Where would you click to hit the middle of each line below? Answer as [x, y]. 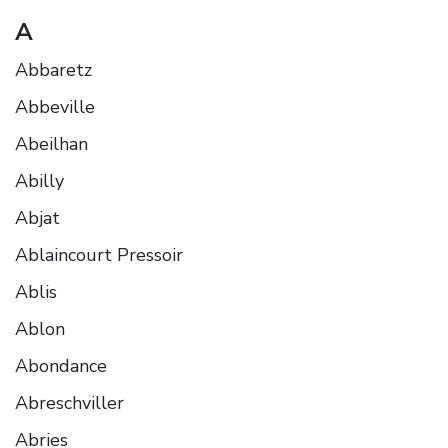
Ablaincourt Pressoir [99, 254]
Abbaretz [53, 69]
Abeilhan [51, 143]
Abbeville [55, 106]
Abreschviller [69, 402]
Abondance [61, 365]
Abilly [39, 180]
